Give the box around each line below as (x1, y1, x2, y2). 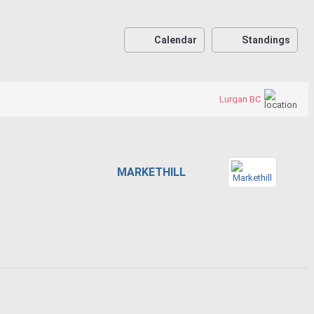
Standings (242, 34, 290, 46)
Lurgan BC (219, 93, 261, 104)
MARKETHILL (117, 165, 186, 179)
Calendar (154, 34, 197, 46)
